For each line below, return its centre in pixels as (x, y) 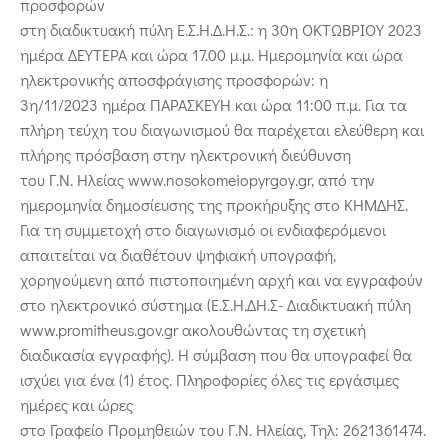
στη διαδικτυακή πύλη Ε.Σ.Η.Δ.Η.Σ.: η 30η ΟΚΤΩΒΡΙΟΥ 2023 (221, 30)
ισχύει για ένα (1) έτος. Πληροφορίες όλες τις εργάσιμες (209, 380)
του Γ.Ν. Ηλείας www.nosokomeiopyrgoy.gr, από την (197, 180)
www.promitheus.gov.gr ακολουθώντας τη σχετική (193, 330)
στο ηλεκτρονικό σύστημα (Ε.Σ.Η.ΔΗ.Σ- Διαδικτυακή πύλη (215, 305)
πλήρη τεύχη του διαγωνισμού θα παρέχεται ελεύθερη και (222, 130)
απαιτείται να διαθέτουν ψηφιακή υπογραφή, (178, 255)
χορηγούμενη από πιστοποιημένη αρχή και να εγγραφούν (221, 280)
